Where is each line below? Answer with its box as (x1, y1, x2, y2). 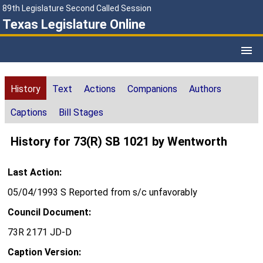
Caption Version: (8, 247, 81, 258)
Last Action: (8, 167, 62, 178)
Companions (127, 83, 177, 95)
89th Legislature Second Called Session (2, 4, 151, 13)
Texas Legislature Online (2, 17, 146, 32)
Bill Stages (59, 107, 103, 119)
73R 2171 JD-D (8, 227, 72, 238)
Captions (11, 107, 47, 119)
